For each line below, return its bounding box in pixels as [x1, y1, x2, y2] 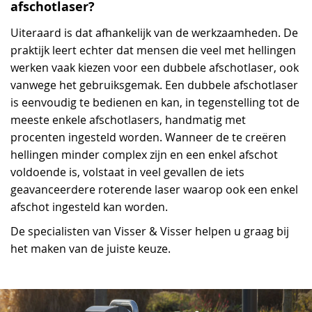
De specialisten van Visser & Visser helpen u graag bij [10, 224, 289, 239]
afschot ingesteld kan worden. [10, 199, 168, 214]
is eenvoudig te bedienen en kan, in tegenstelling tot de [10, 95, 299, 110]
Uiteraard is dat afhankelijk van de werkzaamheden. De [10, 25, 298, 40]
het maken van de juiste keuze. [10, 241, 171, 256]
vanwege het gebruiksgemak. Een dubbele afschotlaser [10, 77, 298, 93]
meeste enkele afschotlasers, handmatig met [10, 112, 246, 127]
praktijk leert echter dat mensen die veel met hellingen [10, 42, 296, 58]
